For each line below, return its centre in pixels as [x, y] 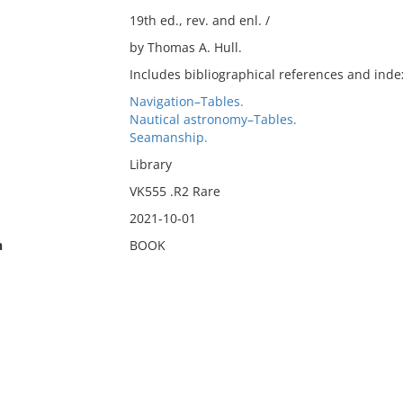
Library [150, 164]
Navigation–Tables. [186, 101]
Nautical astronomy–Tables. [213, 119]
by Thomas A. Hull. [185, 47]
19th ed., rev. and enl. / [199, 20]
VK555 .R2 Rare [175, 191]
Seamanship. [168, 137]
